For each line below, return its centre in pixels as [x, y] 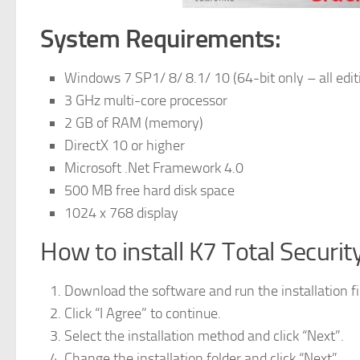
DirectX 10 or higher [125, 145]
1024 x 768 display [121, 213]
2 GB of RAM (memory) [134, 123]
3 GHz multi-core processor [146, 100]
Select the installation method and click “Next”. [204, 335]
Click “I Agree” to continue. [143, 313]
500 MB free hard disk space [149, 190]
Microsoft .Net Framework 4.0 [154, 168]
